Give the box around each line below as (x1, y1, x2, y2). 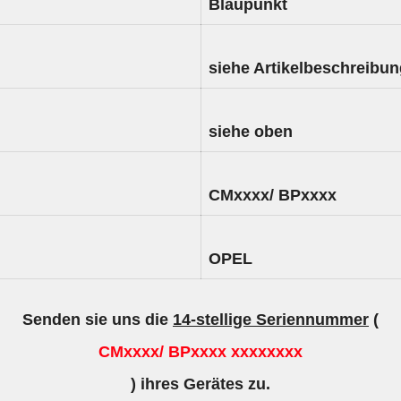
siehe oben (209, 122, 293, 141)
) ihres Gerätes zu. (131, 375, 270, 393)
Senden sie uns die (22, 311, 173, 328)
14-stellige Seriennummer (173, 311, 369, 328)
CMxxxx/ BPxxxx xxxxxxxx (98, 343, 303, 361)
